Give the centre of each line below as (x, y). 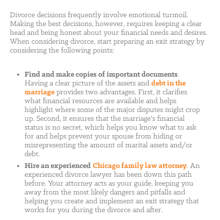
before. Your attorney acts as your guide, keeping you (109, 184)
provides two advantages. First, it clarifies (121, 92)
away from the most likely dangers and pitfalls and (105, 192)
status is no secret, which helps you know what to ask (110, 128)
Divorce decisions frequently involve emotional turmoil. (99, 15)
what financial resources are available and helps (100, 101)
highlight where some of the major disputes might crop (112, 110)
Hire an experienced (58, 166)
